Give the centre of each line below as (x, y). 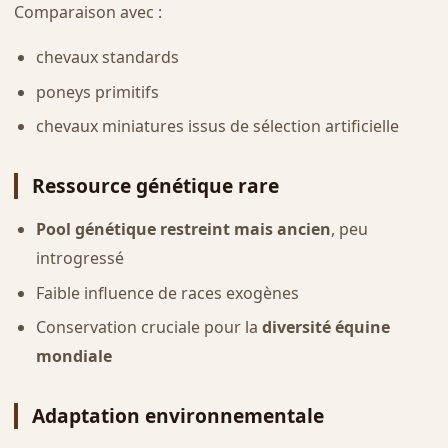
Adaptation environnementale (177, 416)
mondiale (73, 356)
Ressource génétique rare (155, 186)
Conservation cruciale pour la (148, 327)
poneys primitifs (97, 91)
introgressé (79, 258)
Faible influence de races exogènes (167, 292)
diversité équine (325, 327)
